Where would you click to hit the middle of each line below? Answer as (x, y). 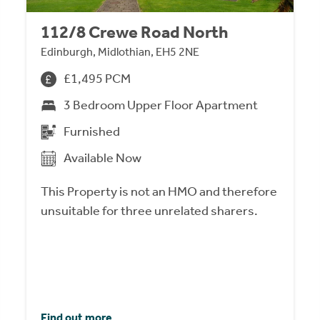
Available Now (103, 158)
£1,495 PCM (97, 79)
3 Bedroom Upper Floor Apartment (161, 105)
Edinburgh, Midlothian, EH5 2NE (120, 52)
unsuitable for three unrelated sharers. (150, 211)
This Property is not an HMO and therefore (159, 192)
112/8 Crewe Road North (135, 32)
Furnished (92, 132)
